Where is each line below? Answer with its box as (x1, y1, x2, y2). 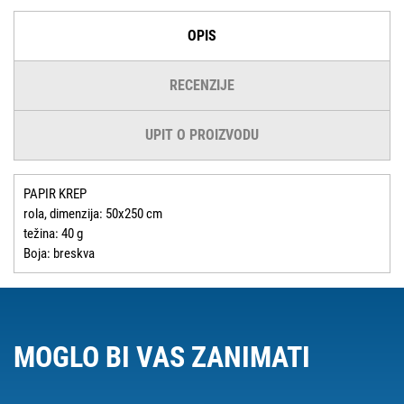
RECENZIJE (170, 77, 234, 95)
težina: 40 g (23, 225, 83, 243)
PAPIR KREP (23, 186, 87, 203)
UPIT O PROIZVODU (145, 126, 259, 144)
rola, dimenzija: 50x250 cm (23, 206, 162, 223)
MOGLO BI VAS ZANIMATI (14, 340, 310, 375)
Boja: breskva (23, 245, 95, 262)
